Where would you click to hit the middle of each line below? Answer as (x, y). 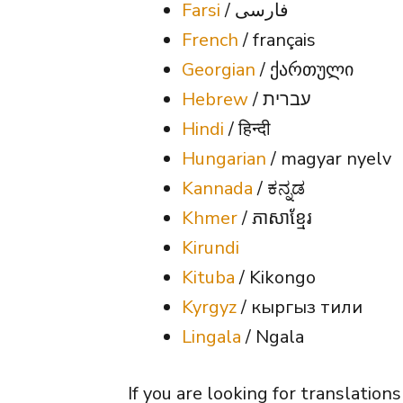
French (210, 40)
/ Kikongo (275, 277)
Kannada (217, 188)
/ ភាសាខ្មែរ (275, 218)
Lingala (211, 336)
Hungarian (224, 158)
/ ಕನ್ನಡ (279, 188)
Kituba (208, 277)
